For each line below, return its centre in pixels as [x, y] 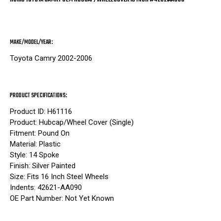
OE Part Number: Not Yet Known [62, 198]
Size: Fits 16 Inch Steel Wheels [59, 176]
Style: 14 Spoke [35, 155]
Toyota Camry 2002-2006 [51, 58]
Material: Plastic [35, 144]
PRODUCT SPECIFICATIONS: [38, 95]
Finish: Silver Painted [43, 166]
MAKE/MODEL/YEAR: [31, 43]
